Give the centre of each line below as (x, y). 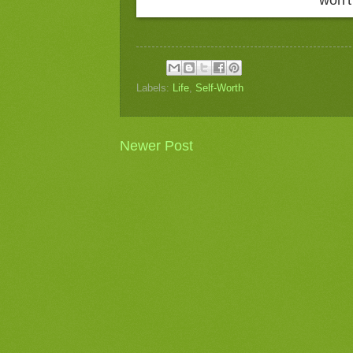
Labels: (154, 88)
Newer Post (156, 146)
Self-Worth (219, 88)
